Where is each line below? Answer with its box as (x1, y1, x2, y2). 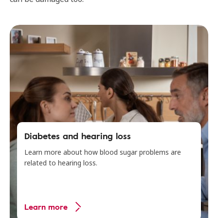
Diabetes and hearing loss (24, 129, 131, 142)
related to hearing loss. (24, 158, 97, 167)
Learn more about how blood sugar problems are (24, 147, 181, 157)
